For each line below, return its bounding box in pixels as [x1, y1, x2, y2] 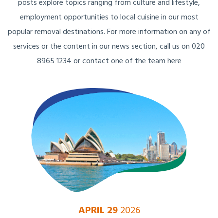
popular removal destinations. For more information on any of [7, 26, 211, 39]
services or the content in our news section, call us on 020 [13, 40, 205, 54]
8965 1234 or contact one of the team [36, 55, 167, 68]
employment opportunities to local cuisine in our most [19, 11, 199, 24]
